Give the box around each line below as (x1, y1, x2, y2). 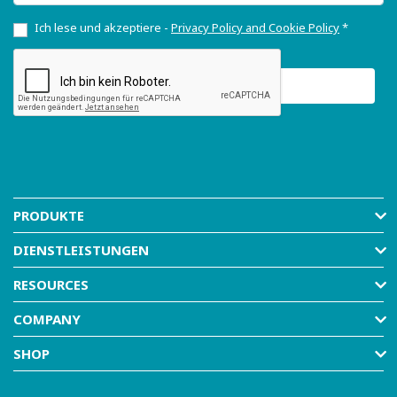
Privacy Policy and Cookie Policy (171, 19, 339, 35)
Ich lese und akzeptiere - (35, 19, 171, 35)
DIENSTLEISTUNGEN (13, 240, 149, 259)
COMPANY (13, 309, 81, 328)
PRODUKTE (13, 206, 84, 224)
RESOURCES (13, 275, 89, 293)
